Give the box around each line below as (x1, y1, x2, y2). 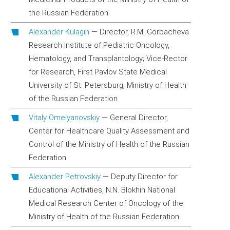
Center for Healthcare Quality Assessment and (29, 126, 189, 136)
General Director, (110, 113, 168, 122)
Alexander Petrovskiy (29, 172, 101, 181)
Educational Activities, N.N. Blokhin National (29, 185, 175, 195)
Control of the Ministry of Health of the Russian (29, 140, 189, 149)
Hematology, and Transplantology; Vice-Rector (29, 54, 187, 63)
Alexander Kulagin (29, 27, 89, 36)
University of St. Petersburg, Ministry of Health (29, 81, 186, 90)
